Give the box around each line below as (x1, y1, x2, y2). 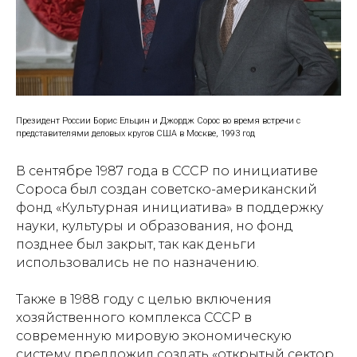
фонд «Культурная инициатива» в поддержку (16, 199, 324, 215)
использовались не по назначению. (16, 254, 259, 270)
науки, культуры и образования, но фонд (16, 218, 293, 233)
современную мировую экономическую (16, 328, 292, 343)
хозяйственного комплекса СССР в (16, 309, 252, 325)
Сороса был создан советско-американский (16, 181, 317, 197)
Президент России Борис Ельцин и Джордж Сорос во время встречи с (16, 115, 300, 126)
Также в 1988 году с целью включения (16, 291, 272, 307)
